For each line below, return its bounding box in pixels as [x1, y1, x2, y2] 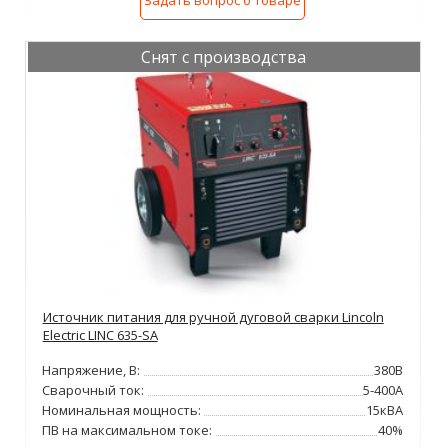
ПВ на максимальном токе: [42, 421, 213, 440]
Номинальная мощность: [42, 401, 202, 420]
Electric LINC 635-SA [42, 326, 158, 345]
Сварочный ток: [42, 381, 145, 400]
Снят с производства [141, 46, 307, 69]
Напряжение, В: [42, 361, 141, 380]
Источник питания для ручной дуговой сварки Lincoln [42, 308, 384, 327]
